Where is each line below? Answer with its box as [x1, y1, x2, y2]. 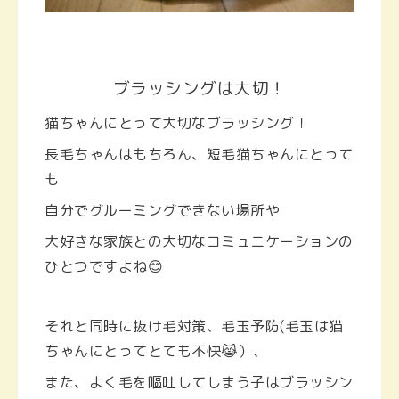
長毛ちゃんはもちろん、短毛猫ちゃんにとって [45, 144, 354, 165]
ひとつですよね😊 [45, 256, 163, 277]
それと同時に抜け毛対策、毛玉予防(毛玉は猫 [45, 316, 344, 337]
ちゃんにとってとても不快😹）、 [45, 341, 268, 362]
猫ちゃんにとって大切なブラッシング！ [45, 113, 309, 134]
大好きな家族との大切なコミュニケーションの [45, 232, 354, 252]
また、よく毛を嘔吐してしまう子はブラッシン [45, 372, 354, 393]
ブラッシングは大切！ [112, 77, 287, 101]
